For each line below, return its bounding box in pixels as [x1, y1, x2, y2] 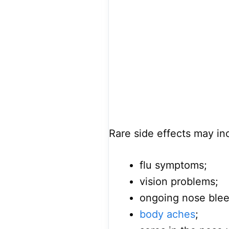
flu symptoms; [140, 159, 207, 172]
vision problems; [140, 175, 218, 188]
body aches [140, 208, 195, 221]
